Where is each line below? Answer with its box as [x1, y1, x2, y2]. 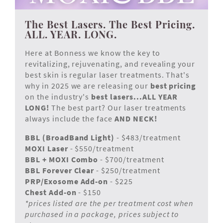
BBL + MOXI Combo [25, 154, 99, 164]
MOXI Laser [25, 143, 70, 153]
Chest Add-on [25, 187, 79, 197]
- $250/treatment [96, 165, 160, 175]
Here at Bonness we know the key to [25, 47, 160, 58]
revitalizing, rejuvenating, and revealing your [25, 58, 196, 69]
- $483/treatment [114, 132, 181, 142]
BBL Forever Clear [25, 165, 97, 175]
